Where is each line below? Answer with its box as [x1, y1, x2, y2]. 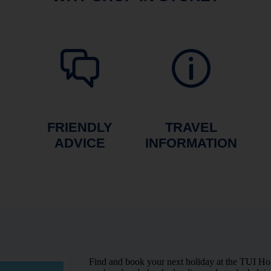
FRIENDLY [47, 120, 113, 135]
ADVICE [54, 135, 105, 151]
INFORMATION [145, 135, 237, 151]
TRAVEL [165, 120, 217, 135]
